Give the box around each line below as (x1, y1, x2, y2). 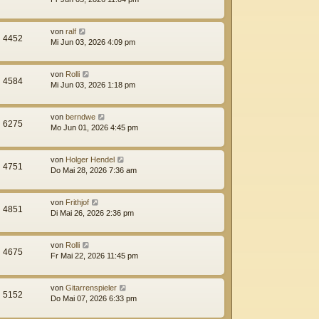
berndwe (66, 112, 95, 121)
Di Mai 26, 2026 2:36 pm (51, 208, 134, 217)
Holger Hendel (66, 155, 115, 164)
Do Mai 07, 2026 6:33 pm (51, 293, 137, 303)
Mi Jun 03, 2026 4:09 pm (51, 37, 135, 46)
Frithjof (66, 197, 89, 206)
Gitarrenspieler (66, 283, 117, 292)
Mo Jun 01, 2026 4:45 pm (51, 122, 138, 132)
